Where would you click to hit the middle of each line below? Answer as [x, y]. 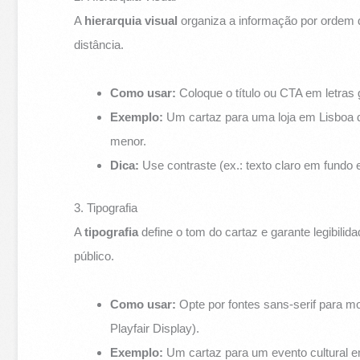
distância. [99, 45]
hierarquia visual [131, 21]
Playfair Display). [155, 328]
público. [94, 256]
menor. [129, 141]
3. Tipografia [106, 207]
